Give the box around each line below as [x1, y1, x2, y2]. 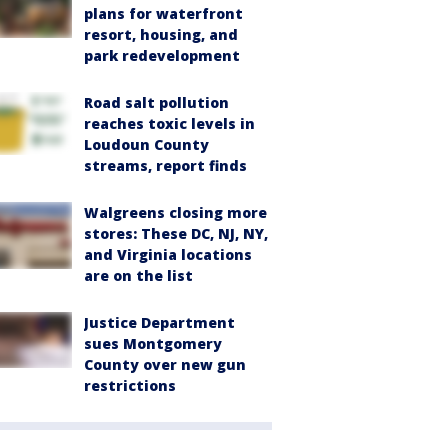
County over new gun [84, 355, 246, 374]
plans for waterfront [84, 4, 243, 23]
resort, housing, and [84, 25, 238, 44]
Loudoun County [84, 135, 209, 154]
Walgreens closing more [84, 203, 267, 222]
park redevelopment [84, 46, 240, 65]
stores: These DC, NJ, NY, [84, 224, 268, 243]
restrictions [84, 376, 176, 395]
